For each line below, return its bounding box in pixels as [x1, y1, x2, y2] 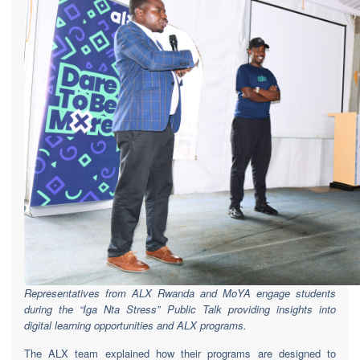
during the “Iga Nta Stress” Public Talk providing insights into [24, 301, 336, 317]
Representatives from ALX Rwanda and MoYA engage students [24, 285, 336, 301]
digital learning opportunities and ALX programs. [24, 317, 247, 333]
